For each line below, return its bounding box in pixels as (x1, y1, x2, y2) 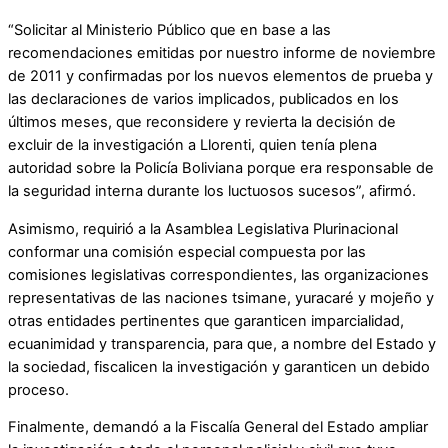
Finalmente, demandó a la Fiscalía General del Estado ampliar (8, 418, 428, 437)
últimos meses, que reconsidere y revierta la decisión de (8, 112, 396, 131)
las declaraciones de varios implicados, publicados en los (8, 89, 399, 108)
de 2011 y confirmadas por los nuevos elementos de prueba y (8, 66, 433, 85)
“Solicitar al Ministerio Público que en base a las (8, 20, 331, 39)
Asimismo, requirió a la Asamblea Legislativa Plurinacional (8, 219, 398, 238)
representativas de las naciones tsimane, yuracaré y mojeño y (8, 288, 434, 307)
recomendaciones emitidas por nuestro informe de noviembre (8, 43, 436, 62)
